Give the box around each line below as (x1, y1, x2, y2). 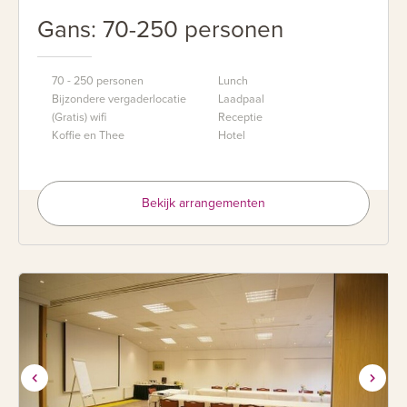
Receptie (218, 109, 263, 124)
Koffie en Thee (52, 127, 124, 143)
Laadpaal (218, 91, 264, 106)
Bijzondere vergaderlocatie (52, 91, 186, 106)
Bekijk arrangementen (142, 194, 265, 211)
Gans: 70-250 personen (37, 15, 283, 44)
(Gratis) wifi (52, 109, 106, 124)
